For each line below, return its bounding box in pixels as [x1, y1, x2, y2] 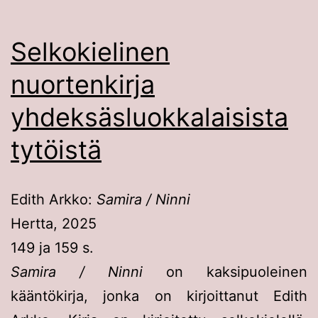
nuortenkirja [11, 68, 155, 100]
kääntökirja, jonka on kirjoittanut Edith [11, 287, 307, 305]
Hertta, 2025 [11, 214, 97, 232]
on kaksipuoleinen [143, 263, 307, 280]
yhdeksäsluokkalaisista [11, 101, 288, 133]
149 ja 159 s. [11, 238, 94, 256]
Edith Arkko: [11, 190, 97, 208]
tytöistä [11, 133, 102, 165]
